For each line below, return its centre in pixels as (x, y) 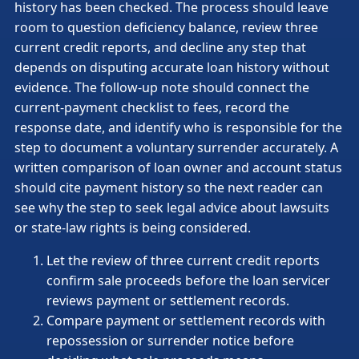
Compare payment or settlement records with (186, 321)
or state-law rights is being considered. (133, 228)
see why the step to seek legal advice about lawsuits (172, 208)
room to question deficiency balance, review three (166, 28)
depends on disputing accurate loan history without (172, 68)
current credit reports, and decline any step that (160, 48)
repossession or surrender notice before (170, 341)
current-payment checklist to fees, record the (152, 108)
